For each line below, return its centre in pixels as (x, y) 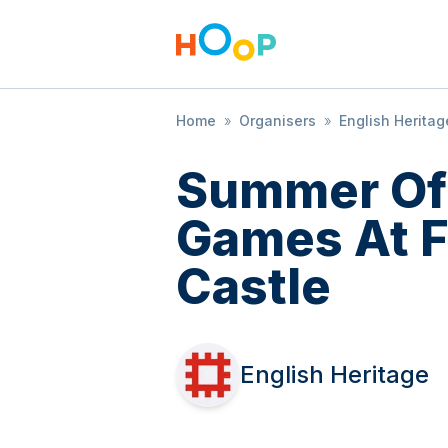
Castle (253, 286)
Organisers (277, 120)
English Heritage (334, 374)
